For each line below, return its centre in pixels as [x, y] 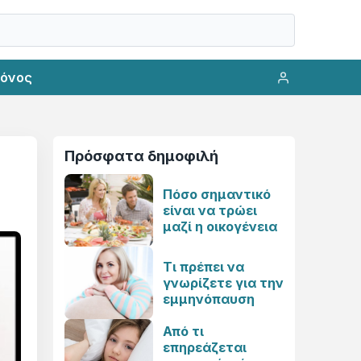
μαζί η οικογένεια [220, 226]
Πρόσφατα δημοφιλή [141, 156]
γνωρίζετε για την [223, 283]
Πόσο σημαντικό [217, 194]
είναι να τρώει [210, 210]
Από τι [183, 331]
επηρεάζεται [205, 347]
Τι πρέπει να [203, 267]
